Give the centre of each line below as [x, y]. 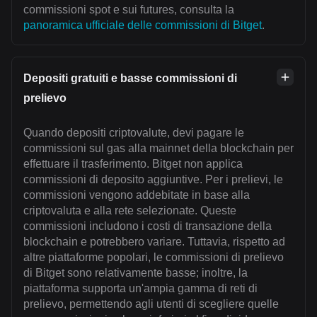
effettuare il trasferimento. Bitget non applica [133, 164]
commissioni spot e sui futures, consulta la [129, 10]
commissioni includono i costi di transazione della [148, 226]
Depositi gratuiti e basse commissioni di [130, 79]
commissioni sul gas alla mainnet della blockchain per [158, 149]
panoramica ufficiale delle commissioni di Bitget [143, 25]
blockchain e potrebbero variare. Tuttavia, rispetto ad [154, 242]
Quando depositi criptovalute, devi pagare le [134, 133]
